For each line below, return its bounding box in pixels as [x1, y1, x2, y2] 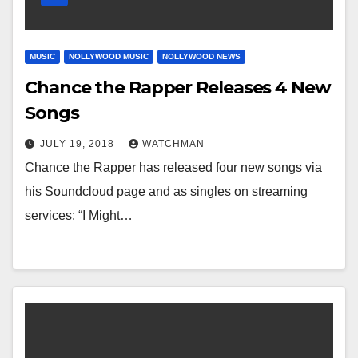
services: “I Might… [25, 209, 133, 222]
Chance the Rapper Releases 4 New [25, 77, 331, 98]
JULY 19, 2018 [40, 138, 117, 149]
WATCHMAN [142, 138, 205, 149]
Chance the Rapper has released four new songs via [25, 161, 322, 174]
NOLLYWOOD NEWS [162, 52, 241, 61]
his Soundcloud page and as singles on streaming [25, 185, 308, 198]
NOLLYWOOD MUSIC [69, 52, 149, 61]
